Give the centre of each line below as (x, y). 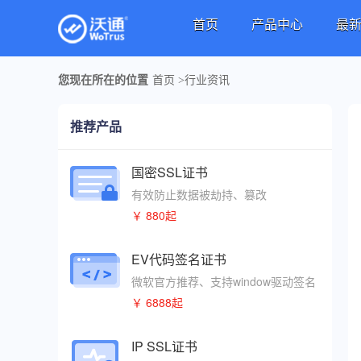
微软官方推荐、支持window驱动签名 (224, 281)
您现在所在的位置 (103, 80)
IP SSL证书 (164, 346)
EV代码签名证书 (179, 259)
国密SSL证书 (170, 172)
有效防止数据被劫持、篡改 (199, 194)
